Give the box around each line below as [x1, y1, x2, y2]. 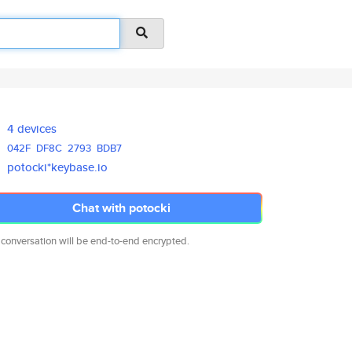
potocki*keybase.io [7, 159, 108, 175]
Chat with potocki [71, 199, 170, 217]
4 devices [7, 120, 57, 137]
